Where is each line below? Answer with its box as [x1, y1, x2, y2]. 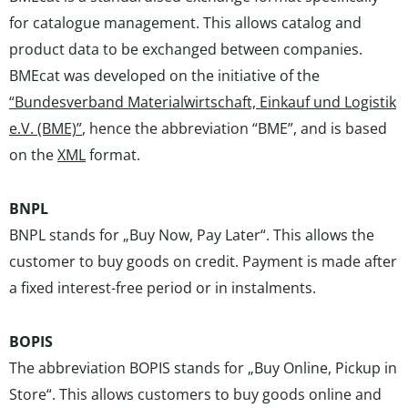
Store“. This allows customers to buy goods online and [9, 384, 382, 404]
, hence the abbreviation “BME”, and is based [82, 118, 387, 138]
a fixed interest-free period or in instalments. [9, 278, 316, 298]
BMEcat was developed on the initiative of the [9, 66, 320, 86]
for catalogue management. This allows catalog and [9, 13, 362, 33]
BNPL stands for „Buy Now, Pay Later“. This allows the [9, 225, 374, 245]
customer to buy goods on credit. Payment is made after [9, 251, 397, 271]
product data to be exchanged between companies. [9, 39, 362, 59]
